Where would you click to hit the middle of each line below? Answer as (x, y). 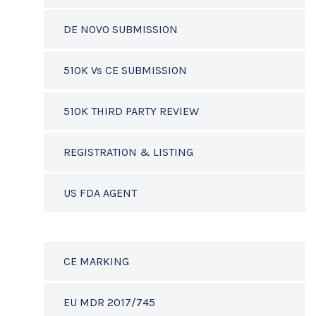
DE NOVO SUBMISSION (121, 29)
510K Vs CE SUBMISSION (125, 70)
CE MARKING (96, 261)
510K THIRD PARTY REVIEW (131, 111)
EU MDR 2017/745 (109, 302)
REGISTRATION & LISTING (128, 152)
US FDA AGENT (100, 193)
